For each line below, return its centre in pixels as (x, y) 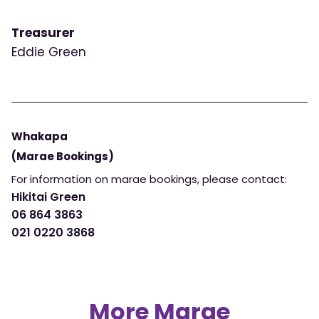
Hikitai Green (48, 197)
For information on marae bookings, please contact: (149, 179)
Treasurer (43, 32)
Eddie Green (49, 52)
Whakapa (40, 137)
